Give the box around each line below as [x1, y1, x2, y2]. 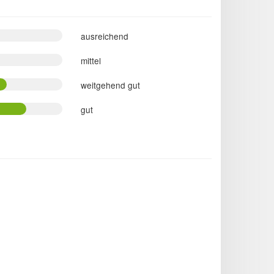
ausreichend [81, 29, 129, 42]
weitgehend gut [81, 78, 141, 91]
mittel [81, 54, 102, 67]
